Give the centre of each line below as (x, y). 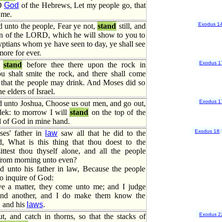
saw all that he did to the (102, 133)
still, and (131, 26)
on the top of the (117, 112)
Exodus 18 (207, 131)
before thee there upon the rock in (84, 65)
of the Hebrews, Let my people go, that (82, 5)
